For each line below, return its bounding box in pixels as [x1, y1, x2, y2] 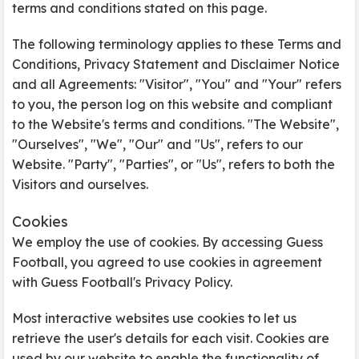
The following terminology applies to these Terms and [12, 36, 341, 52]
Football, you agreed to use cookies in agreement [12, 254, 322, 270]
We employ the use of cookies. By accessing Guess [12, 234, 323, 250]
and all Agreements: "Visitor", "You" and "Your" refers [12, 76, 341, 92]
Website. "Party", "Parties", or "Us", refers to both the [12, 156, 335, 172]
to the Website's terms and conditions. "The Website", [12, 116, 339, 132]
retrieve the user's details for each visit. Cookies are [12, 330, 329, 346]
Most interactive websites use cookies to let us [12, 310, 296, 326]
